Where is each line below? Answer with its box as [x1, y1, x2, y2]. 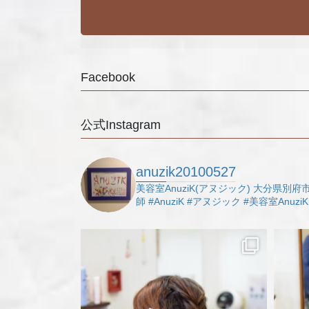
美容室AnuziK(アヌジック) [136, 182, 250, 194]
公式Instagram [81, 118, 161, 132]
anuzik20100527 [136, 163, 236, 179]
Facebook [81, 70, 135, 85]
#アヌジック [184, 195, 241, 207]
